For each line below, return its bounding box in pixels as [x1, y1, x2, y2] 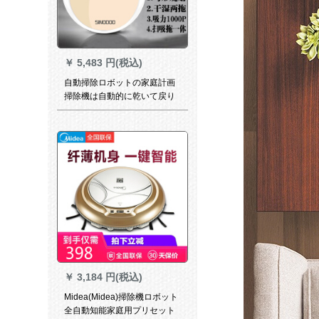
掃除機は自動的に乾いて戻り [63, 91, 175, 102]
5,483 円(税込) [76, 57, 142, 69]
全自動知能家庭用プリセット [63, 305, 175, 315]
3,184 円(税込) [76, 271, 142, 283]
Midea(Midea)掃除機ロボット [63, 291, 178, 302]
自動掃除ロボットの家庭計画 [63, 78, 175, 88]
